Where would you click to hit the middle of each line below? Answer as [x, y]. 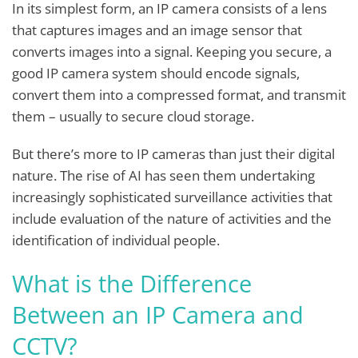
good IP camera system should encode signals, [156, 73]
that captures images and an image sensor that [157, 30]
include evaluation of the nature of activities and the [172, 219]
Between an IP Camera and [158, 314]
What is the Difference [132, 283]
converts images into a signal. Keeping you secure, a [172, 51]
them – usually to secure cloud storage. [133, 116]
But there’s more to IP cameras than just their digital [173, 154]
